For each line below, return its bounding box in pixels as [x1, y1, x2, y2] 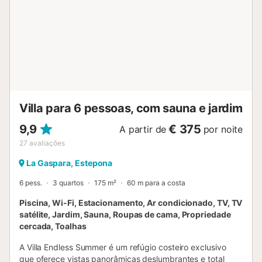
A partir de [119, 123, 167, 135]
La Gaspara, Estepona [26, 157, 113, 168]
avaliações [29, 138, 65, 147]
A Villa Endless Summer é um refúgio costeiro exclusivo [19, 242, 226, 252]
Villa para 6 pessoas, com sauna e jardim [19, 101, 243, 115]
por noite [203, 123, 243, 135]
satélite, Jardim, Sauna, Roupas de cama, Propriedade [19, 209, 231, 219]
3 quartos [53, 178, 84, 187]
